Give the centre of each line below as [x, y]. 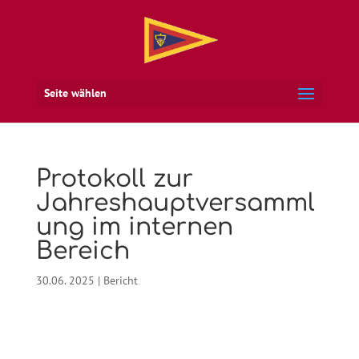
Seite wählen [75, 93]
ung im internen [134, 227]
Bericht [120, 280]
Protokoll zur [114, 179]
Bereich [83, 251]
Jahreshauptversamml [175, 203]
